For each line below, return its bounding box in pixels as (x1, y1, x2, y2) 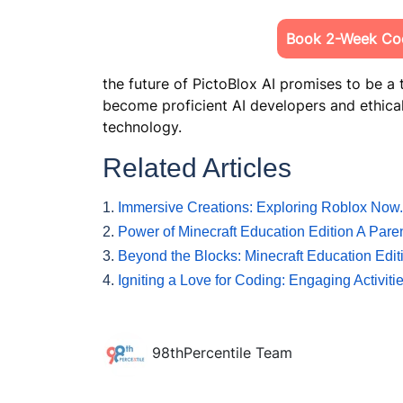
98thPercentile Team (152, 344, 292, 362)
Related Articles (103, 152, 299, 183)
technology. (103, 117, 182, 136)
